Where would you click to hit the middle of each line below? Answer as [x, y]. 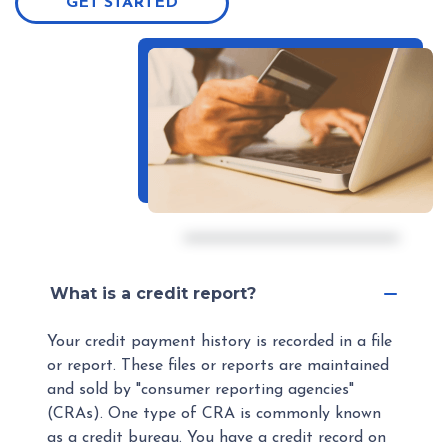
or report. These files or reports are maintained [218, 366]
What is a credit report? [153, 293]
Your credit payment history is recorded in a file [219, 342]
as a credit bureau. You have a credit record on [216, 438]
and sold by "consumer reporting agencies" [200, 390]
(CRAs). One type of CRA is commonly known [214, 414]
